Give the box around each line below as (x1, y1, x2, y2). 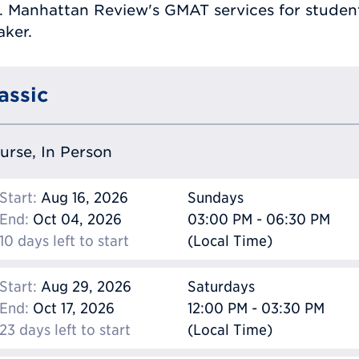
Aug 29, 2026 (37, 278, 131, 296)
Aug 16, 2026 (37, 189, 128, 207)
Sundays (188, 189, 244, 207)
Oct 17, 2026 (29, 300, 115, 317)
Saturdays (188, 278, 255, 296)
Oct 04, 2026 (29, 211, 122, 228)
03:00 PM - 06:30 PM (188, 211, 330, 228)
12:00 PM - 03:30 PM (188, 300, 325, 317)
